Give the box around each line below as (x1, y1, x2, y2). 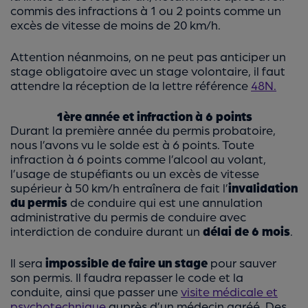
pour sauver (208, 255, 276, 270)
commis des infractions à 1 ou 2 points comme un (10, 3, 281, 18)
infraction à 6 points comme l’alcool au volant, (10, 151, 266, 166)
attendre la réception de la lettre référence (10, 78, 251, 93)
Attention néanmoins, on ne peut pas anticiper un (10, 49, 286, 64)
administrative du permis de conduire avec (10, 209, 246, 224)
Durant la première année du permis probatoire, (10, 122, 276, 137)
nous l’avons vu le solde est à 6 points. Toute (10, 137, 254, 152)
